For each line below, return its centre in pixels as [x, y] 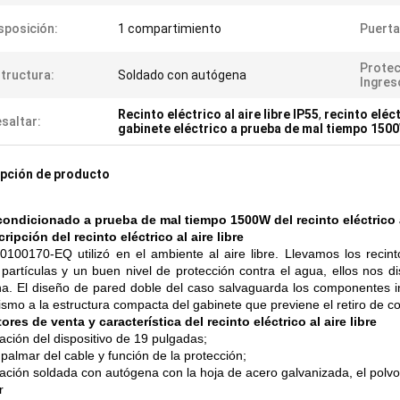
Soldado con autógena [182, 75]
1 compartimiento [170, 29]
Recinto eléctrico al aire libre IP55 [218, 114]
